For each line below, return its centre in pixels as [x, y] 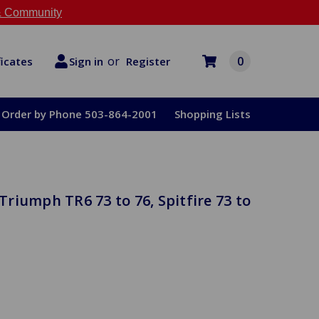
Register [148, 61]
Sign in [86, 61]
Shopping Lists [213, 114]
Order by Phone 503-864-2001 [79, 114]
